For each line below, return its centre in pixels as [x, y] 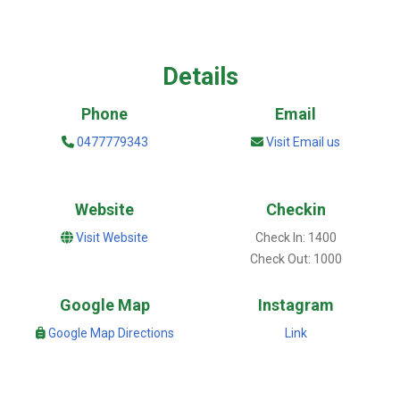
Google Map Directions [111, 333]
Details [200, 77]
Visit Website [112, 238]
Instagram [296, 305]
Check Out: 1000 [296, 259]
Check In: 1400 [296, 238]
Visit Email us [303, 142]
